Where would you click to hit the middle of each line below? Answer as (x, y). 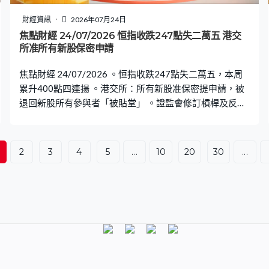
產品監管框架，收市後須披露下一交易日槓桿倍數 (118, 117)
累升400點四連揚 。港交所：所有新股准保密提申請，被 (132, 88)
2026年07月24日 (98, 19)
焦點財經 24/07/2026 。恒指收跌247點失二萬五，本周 (131, 74)
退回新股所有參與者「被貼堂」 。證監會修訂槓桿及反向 (133, 102)
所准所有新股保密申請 (66, 48)
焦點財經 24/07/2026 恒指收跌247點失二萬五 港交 (130, 35)
